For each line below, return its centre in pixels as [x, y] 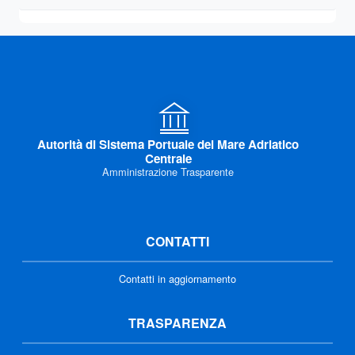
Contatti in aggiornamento [177, 278]
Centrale [168, 158]
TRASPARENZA [177, 323]
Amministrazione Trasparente [168, 171]
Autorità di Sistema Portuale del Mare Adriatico [168, 144]
